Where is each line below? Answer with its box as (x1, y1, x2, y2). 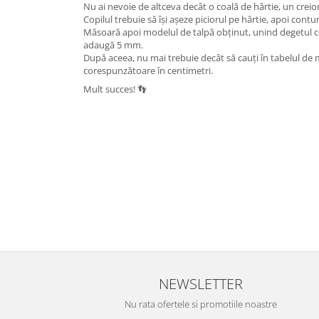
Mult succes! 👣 (83, 83, 147, 95)
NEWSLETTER (159, 273, 243, 294)
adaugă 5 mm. (83, 38, 143, 51)
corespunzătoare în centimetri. (83, 64, 213, 77)
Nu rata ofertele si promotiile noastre (125, 298, 277, 311)
